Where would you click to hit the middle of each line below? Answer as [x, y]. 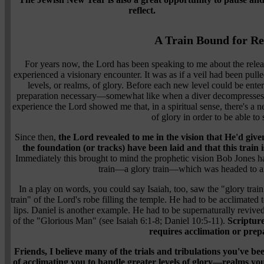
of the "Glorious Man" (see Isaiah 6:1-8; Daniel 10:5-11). [120, 221]
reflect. [142, 11]
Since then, [36, 137]
